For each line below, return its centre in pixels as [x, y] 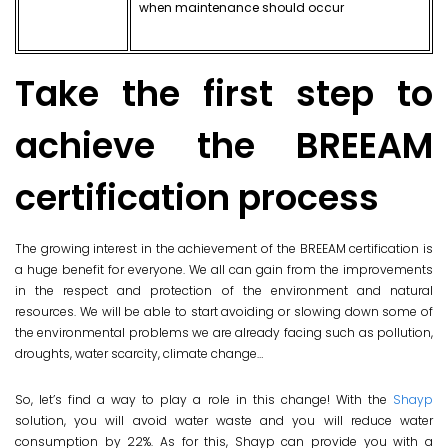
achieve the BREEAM [224, 146]
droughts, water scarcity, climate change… [139, 354]
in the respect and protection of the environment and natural [224, 291]
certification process [197, 198]
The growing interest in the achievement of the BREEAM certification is [224, 249]
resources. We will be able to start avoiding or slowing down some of [224, 312]
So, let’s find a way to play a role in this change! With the [204, 400]
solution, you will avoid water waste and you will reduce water [224, 421]
